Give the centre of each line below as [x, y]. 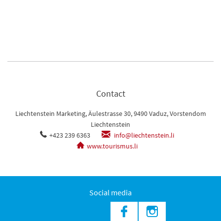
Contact [110, 94]
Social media [110, 193]
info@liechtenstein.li [143, 135]
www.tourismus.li [112, 146]
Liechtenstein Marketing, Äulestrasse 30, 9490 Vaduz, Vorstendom [110, 114]
